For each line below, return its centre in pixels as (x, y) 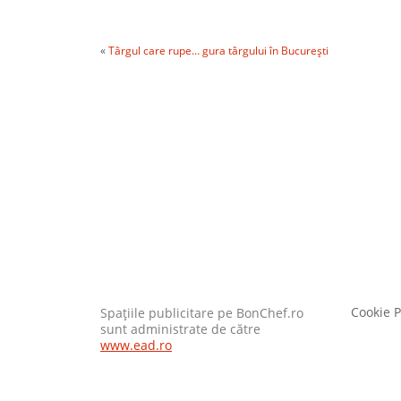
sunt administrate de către (180, 330)
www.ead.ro (136, 346)
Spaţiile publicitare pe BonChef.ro (202, 314)
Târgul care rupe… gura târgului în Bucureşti (218, 51)
